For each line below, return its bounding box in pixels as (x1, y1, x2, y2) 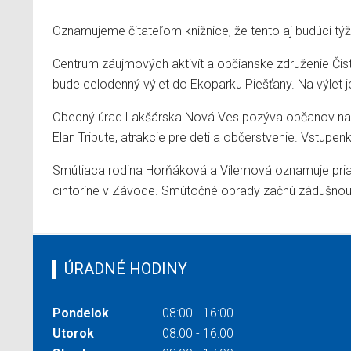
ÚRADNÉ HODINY (64, 259, 187, 278)
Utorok (52, 325, 94, 341)
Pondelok (52, 305, 109, 320)
